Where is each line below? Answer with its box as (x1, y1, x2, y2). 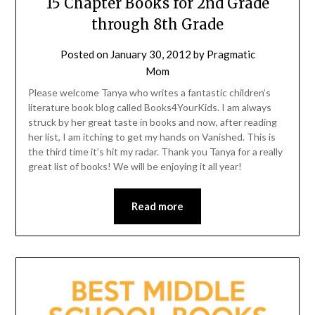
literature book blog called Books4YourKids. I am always (27, 101, 271, 114)
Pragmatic (206, 48, 255, 61)
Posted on (60, 48, 110, 61)
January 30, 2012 (110, 48, 191, 61)
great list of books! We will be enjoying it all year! (27, 160, 242, 173)
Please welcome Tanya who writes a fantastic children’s (27, 86, 271, 99)
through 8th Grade (91, 15, 224, 34)
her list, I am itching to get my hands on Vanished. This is (27, 131, 276, 143)
